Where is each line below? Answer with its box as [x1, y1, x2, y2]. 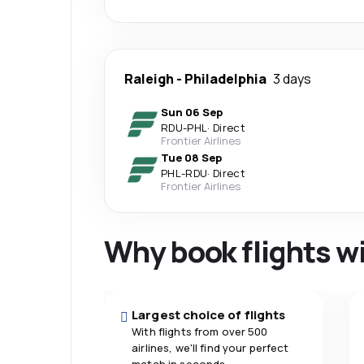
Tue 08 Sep [161, 150, 222, 165]
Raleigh [124, 70, 174, 88]
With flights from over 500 [132, 324, 268, 339]
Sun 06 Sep [161, 105, 223, 119]
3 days [273, 70, 311, 88]
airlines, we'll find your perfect [132, 340, 289, 355]
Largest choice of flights [132, 306, 286, 323]
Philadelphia [184, 70, 266, 88]
